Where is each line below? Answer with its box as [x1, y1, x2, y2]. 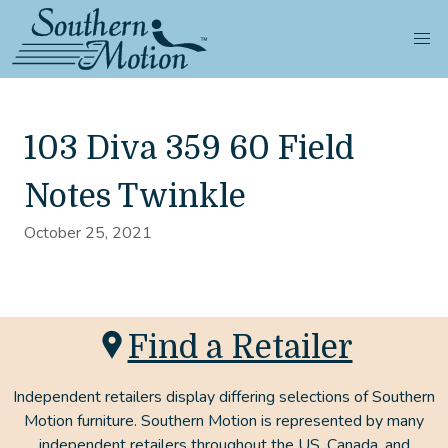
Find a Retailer [127, 328, 353, 366]
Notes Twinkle [24, 178, 246, 215]
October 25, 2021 [24, 222, 152, 244]
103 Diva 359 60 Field [24, 130, 354, 167]
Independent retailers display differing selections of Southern [13, 386, 435, 408]
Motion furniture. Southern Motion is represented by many [24, 410, 424, 432]
